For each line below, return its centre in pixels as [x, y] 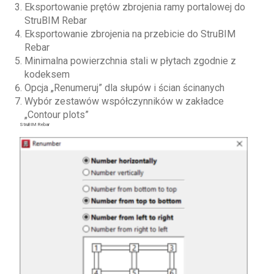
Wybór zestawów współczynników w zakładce [124, 102]
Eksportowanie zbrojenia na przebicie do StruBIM [130, 34]
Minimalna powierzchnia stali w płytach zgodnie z [130, 61]
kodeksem [47, 75]
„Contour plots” [56, 115]
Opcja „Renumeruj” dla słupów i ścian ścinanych [124, 88]
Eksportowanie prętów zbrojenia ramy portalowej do [135, 7]
